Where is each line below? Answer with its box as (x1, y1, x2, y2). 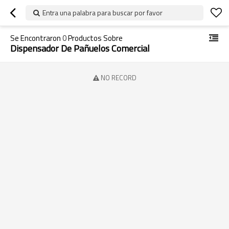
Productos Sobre (66, 32, 123, 44)
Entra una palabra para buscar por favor (42, 7, 163, 18)
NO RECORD (100, 73, 136, 83)
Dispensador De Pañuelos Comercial (10, 41, 150, 55)
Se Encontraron (10, 32, 62, 44)
